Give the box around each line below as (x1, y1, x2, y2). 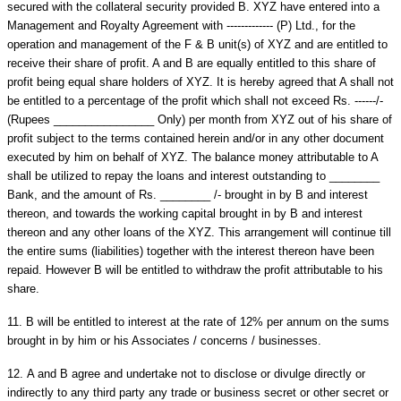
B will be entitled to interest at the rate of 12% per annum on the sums (26, 314, 389, 328)
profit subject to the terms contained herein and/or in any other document (7, 131, 384, 145)
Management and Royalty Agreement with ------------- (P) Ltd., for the (7, 18, 355, 32)
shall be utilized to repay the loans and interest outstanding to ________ (7, 168, 380, 183)
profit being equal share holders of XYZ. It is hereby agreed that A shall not (7, 74, 394, 89)
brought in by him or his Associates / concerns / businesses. (7, 333, 321, 347)
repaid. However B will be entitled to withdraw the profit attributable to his (7, 262, 383, 277)
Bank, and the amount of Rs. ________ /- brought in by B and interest (7, 187, 368, 201)
